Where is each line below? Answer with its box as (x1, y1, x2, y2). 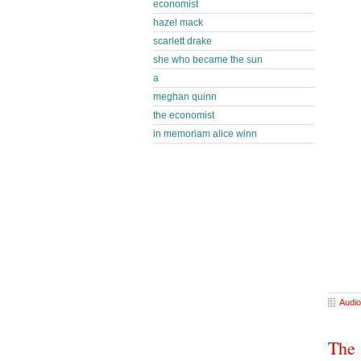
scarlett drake (153, 35, 212, 47)
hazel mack (153, 17, 203, 28)
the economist (153, 110, 214, 121)
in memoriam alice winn (153, 128, 257, 139)
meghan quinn (153, 91, 217, 102)
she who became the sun (153, 54, 263, 65)
